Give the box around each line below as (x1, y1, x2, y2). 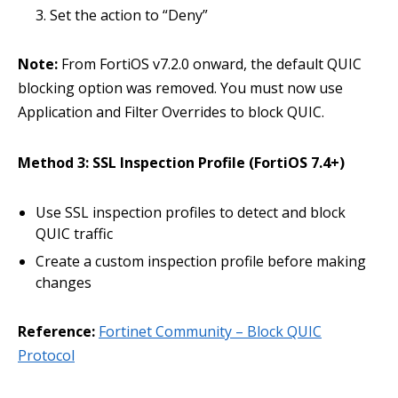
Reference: (18, 322, 95, 341)
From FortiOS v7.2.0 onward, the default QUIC (58, 54, 362, 74)
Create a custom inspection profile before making (36, 251, 366, 271)
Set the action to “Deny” (50, 5, 208, 25)
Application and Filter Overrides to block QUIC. (18, 102, 324, 122)
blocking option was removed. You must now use (18, 78, 343, 98)
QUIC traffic (36, 224, 113, 243)
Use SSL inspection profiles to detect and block (36, 203, 346, 222)
